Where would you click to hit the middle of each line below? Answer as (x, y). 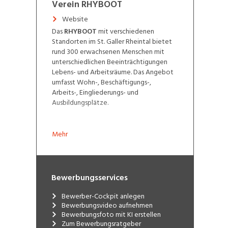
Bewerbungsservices (89, 177)
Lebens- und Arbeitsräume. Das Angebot (112, 72)
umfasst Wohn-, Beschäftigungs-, (101, 82)
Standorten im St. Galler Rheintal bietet (112, 41)
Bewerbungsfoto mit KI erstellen (111, 214)
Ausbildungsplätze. (80, 102)
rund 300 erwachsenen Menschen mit (108, 51)
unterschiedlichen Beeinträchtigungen (109, 62)
